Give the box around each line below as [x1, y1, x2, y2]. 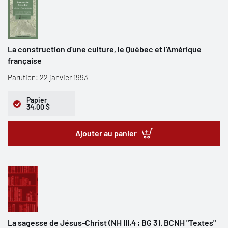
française [8, 55, 42, 65]
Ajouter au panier [75, 128, 137, 138]
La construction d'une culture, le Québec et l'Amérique [8, 44, 202, 54]
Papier [26, 96, 47, 104]
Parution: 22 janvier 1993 [8, 73, 88, 82]
